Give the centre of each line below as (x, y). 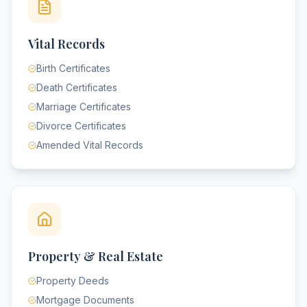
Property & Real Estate (96, 256)
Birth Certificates (73, 68)
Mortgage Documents (85, 300)
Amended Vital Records (90, 145)
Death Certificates (77, 87)
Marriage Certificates (84, 107)
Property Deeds (73, 281)
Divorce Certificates (81, 126)
